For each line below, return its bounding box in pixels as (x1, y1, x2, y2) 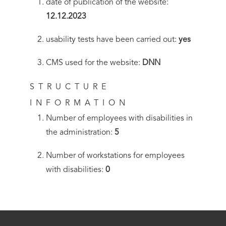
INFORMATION (30, 99, 130, 107)
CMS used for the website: (46, 59, 143, 67)
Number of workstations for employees (46, 152, 185, 160)
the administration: (46, 129, 115, 137)
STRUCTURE (30, 83, 110, 91)
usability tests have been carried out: (46, 36, 179, 44)
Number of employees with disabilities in (46, 115, 193, 123)
